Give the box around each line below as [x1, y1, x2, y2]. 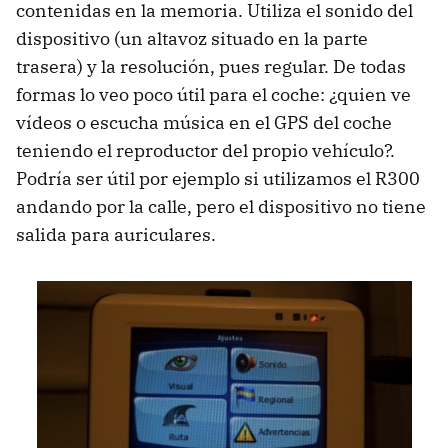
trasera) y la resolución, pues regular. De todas [16, 54, 406, 78]
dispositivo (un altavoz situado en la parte [16, 26, 368, 50]
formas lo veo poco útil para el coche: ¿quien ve [16, 82, 411, 106]
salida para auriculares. [16, 222, 216, 246]
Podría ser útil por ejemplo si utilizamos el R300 [16, 166, 420, 190]
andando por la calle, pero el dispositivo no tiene [16, 194, 426, 218]
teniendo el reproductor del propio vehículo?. [16, 138, 395, 162]
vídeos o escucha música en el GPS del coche [16, 110, 392, 134]
